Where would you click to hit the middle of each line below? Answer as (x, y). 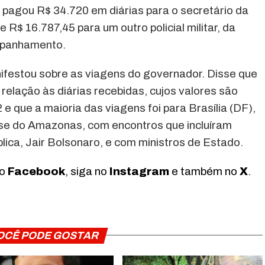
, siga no (87, 171)
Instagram (139, 171)
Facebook (36, 171)
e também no (204, 171)
